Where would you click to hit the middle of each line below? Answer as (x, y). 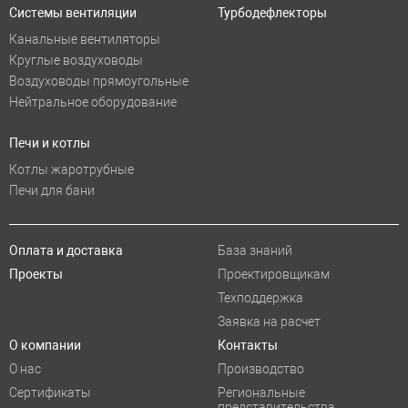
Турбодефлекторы (272, 13)
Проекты (36, 275)
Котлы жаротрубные (71, 170)
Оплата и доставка (66, 251)
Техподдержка (260, 298)
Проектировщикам (274, 275)
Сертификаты (50, 393)
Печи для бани (52, 191)
